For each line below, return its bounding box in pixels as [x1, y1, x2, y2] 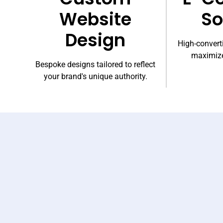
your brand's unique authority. [43, 71, 147, 81]
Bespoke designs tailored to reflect [35, 59, 155, 69]
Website [59, 6, 131, 31]
